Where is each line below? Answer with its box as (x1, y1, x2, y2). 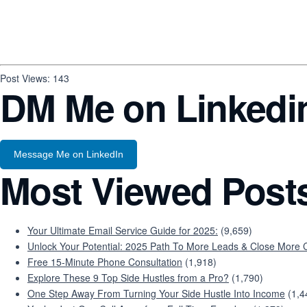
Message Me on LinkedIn (14, 149, 123, 160)
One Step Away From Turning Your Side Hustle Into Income (27, 286, 285, 300)
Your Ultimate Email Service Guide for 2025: (27, 223, 218, 237)
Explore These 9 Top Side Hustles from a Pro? (27, 271, 229, 284)
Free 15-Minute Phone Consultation (27, 255, 182, 269)
